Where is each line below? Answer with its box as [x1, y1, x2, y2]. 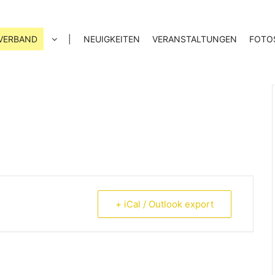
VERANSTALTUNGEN [152, 34, 237, 44]
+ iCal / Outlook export [115, 198, 214, 210]
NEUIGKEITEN [83, 34, 140, 44]
